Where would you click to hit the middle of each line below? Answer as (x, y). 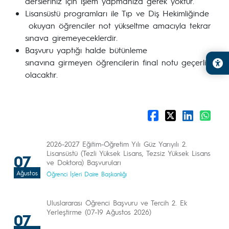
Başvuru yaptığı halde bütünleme (86, 50)
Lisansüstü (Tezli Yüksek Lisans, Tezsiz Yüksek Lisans (129, 153)
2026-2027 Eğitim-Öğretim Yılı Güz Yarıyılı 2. (117, 144)
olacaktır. (41, 74)
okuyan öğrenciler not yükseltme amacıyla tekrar (118, 25)
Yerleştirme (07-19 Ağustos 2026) (99, 212)
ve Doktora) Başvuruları (84, 162)
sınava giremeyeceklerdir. (73, 38)
